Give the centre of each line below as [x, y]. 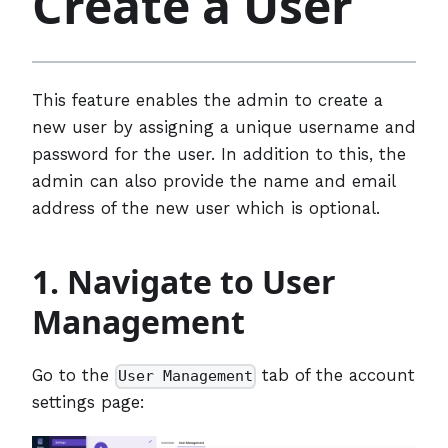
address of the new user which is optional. [206, 207]
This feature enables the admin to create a [207, 99]
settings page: [88, 401]
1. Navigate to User [184, 281]
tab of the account [336, 374]
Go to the [73, 374]
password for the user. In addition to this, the [219, 153]
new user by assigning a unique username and [224, 126]
